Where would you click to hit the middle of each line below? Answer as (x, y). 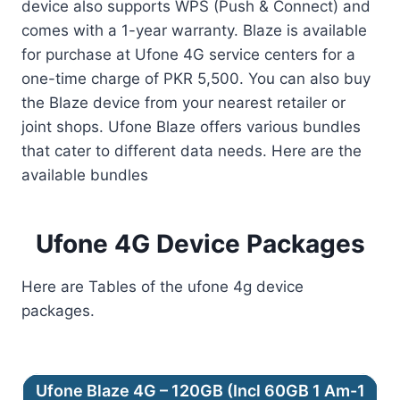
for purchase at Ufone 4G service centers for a (188, 54)
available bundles (85, 175)
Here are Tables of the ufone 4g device (162, 287)
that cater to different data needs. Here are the (192, 151)
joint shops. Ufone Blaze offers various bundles (191, 127)
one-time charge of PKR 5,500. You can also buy (196, 79)
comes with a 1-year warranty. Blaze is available (194, 30)
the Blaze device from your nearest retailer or (183, 103)
